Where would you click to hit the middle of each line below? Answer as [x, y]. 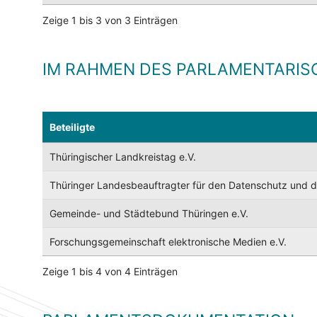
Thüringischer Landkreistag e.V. [123, 157]
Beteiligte [72, 127]
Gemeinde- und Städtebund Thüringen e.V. [149, 214]
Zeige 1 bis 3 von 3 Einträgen [110, 21]
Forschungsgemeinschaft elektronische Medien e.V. [168, 242]
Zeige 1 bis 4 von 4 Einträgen [110, 272]
